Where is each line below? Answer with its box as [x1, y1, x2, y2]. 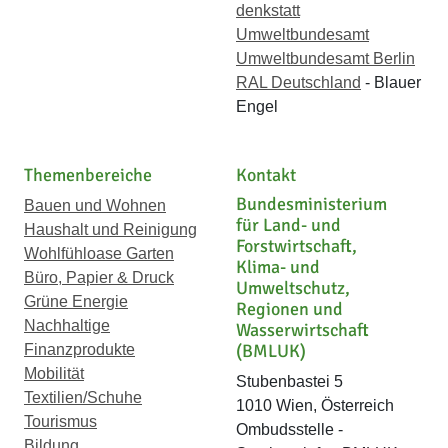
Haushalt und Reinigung [24, 221, 197, 238]
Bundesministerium [236, 193, 387, 215]
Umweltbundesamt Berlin [236, 50, 415, 67]
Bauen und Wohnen [24, 197, 166, 214]
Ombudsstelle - [236, 421, 343, 438]
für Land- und [236, 214, 341, 236]
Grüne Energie [24, 293, 128, 310]
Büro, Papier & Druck [24, 269, 174, 286]
